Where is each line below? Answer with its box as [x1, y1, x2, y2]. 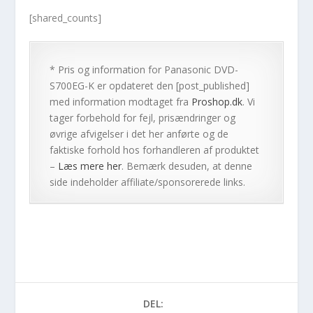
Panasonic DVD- [164, 63, 239, 77]
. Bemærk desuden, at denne [122, 159, 253, 173]
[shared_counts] [29, 10, 102, 24]
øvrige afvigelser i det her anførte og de [50, 127, 229, 141]
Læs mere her [58, 159, 122, 173]
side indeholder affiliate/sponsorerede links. [50, 175, 246, 189]
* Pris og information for [50, 63, 165, 77]
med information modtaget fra [50, 95, 192, 109]
